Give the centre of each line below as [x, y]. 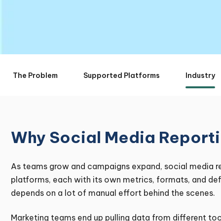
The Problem [35, 76]
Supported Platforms [122, 76]
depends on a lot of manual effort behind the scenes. [113, 193]
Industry [200, 76]
